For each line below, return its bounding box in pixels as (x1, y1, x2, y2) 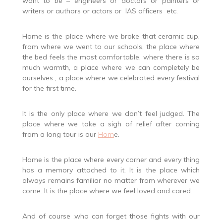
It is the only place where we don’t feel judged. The (22, 109, 200, 118)
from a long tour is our (22, 129, 98, 139)
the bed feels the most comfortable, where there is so (22, 52, 200, 61)
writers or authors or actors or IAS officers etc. (22, 6, 178, 15)
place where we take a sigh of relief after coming (22, 119, 200, 128)
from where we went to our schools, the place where (22, 42, 200, 51)
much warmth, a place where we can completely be (22, 62, 200, 72)
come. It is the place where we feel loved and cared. (22, 186, 192, 195)
